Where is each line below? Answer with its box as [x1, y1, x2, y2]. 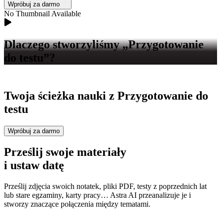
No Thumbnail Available [4, 9, 81, 18]
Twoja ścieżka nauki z [4, 89, 117, 102]
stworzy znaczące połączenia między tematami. [4, 200, 150, 209]
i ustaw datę [4, 159, 64, 172]
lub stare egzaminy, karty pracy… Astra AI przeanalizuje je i [4, 191, 191, 200]
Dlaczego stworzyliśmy [4, 37, 119, 51]
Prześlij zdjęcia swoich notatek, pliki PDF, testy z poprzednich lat [4, 182, 207, 191]
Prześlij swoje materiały [4, 146, 126, 159]
